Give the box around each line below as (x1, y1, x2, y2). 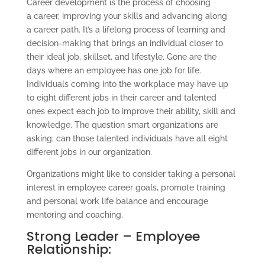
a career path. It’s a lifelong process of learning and (26, 24, 225, 34)
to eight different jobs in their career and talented (26, 92, 216, 102)
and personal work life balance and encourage (26, 196, 208, 206)
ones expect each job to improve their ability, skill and (26, 106, 235, 116)
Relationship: (26, 240, 111, 258)
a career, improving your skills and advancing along (26, 11, 227, 21)
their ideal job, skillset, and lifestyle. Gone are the (26, 51, 216, 62)
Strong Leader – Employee (26, 227, 200, 245)
